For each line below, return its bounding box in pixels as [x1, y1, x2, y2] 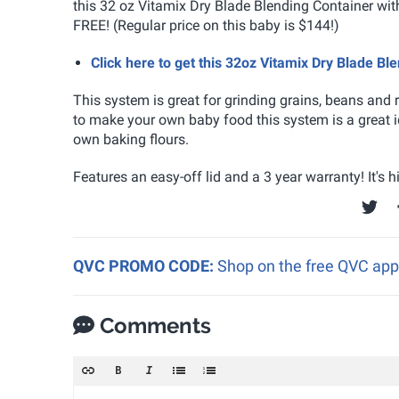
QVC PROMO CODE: [73, 256, 217, 275]
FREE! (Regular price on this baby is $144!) [73, 16, 339, 34]
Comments [94, 312, 211, 338]
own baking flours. [73, 130, 189, 148]
